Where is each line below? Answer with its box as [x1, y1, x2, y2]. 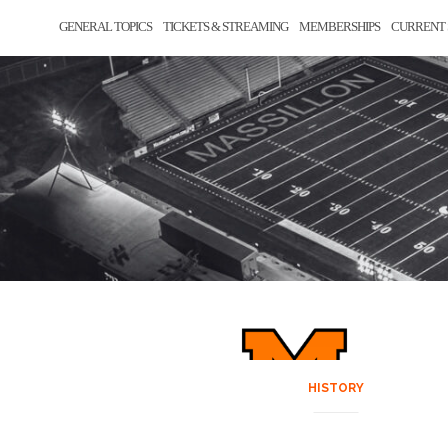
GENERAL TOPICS [59, 19, 152, 34]
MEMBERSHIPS [299, 19, 380, 34]
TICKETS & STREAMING [163, 19, 288, 34]
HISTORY [308, 381, 365, 395]
